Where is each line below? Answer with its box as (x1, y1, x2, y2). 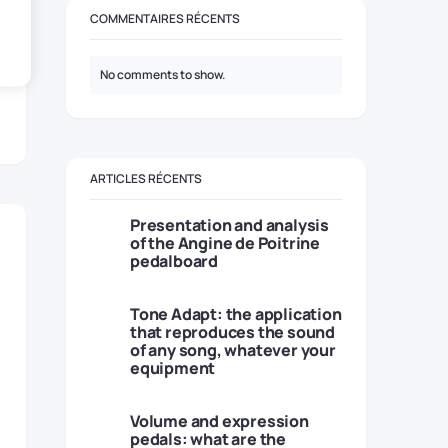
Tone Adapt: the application (130, 303, 342, 325)
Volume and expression (130, 410, 309, 432)
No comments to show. (100, 66, 225, 83)
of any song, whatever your (130, 339, 336, 361)
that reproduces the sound (130, 321, 335, 343)
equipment (130, 357, 216, 379)
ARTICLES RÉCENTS (90, 170, 202, 187)
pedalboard (130, 250, 218, 272)
